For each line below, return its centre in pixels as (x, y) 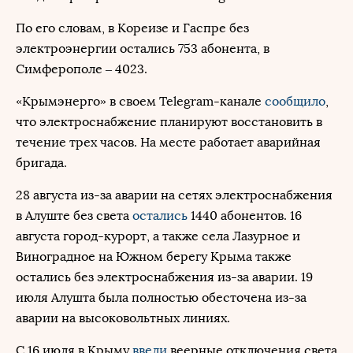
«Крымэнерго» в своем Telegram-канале (140, 101)
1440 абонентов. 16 (246, 216)
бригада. (41, 163)
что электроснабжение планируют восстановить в (169, 122)
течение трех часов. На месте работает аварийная (168, 142)
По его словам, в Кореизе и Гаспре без (132, 28)
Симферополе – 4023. (82, 69)
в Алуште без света (74, 216)
